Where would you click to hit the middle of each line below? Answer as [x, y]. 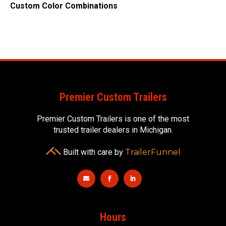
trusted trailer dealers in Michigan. [113, 130]
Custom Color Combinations [64, 6]
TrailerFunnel [153, 152]
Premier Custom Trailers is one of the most [113, 119]
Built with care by [93, 152]
